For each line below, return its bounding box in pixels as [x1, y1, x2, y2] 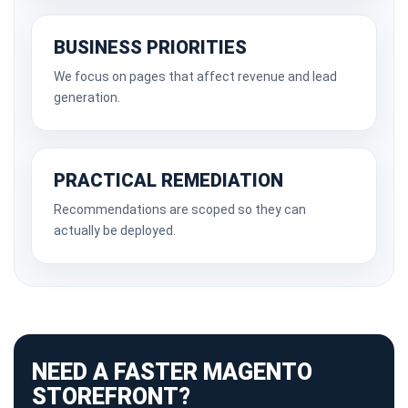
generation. [54, 90, 120, 105]
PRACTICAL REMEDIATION [54, 169, 283, 191]
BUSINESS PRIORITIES [54, 36, 247, 58]
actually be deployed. [54, 223, 176, 238]
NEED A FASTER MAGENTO [32, 359, 312, 385]
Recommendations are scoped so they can [54, 202, 306, 217]
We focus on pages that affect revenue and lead [54, 69, 337, 84]
